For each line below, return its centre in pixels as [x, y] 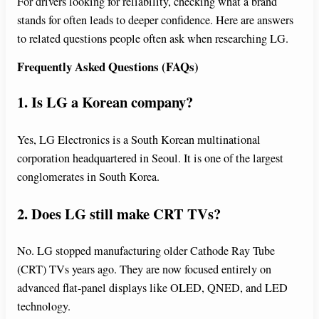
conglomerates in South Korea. [88, 176]
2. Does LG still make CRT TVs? [119, 213]
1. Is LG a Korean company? [105, 102]
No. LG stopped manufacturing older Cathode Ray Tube [146, 251]
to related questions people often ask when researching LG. [153, 39]
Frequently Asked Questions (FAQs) [108, 66]
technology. [44, 307]
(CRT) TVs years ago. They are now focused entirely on [144, 270]
